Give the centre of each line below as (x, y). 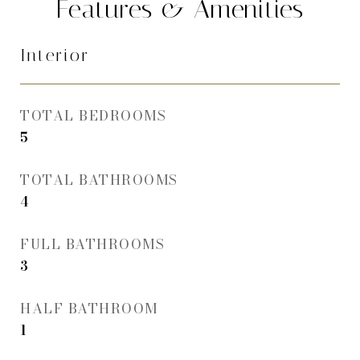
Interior (55, 56)
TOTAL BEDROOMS (93, 116)
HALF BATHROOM (89, 309)
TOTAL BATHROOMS (99, 180)
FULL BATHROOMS (92, 245)
